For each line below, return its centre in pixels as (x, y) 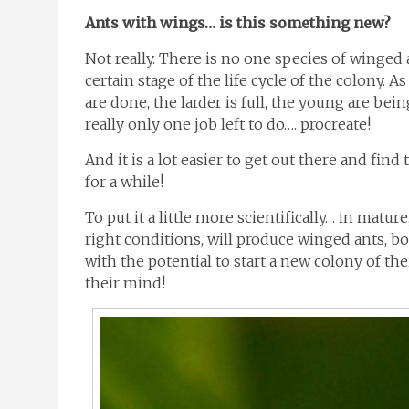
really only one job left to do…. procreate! (228, 124)
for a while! (124, 182)
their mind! (125, 283)
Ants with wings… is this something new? (238, 23)
